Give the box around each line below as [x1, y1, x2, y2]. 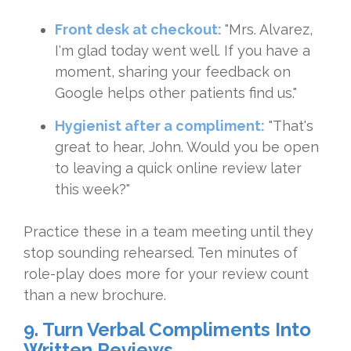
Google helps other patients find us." [55, 85, 297, 102]
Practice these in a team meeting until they [24, 223, 313, 241]
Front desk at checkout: [55, 21, 225, 38]
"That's [265, 118, 313, 135]
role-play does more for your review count [24, 266, 309, 283]
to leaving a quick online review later [55, 160, 302, 177]
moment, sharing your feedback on [55, 63, 291, 81]
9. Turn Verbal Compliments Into [24, 318, 311, 342]
